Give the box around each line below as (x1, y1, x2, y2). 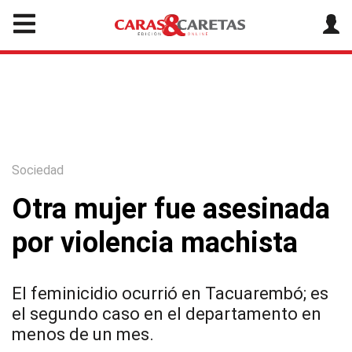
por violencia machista (12, 226, 298, 259)
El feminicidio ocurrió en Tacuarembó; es (12, 284, 328, 303)
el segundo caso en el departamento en (12, 304, 321, 324)
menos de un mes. (12, 324, 154, 344)
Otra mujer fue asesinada (12, 192, 330, 225)
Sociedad (12, 163, 64, 178)
